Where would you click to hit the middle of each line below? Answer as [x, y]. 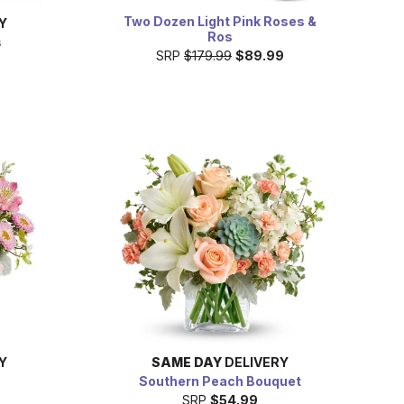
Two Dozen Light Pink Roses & [220, 22]
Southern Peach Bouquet [220, 381]
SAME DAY [187, 362]
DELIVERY [255, 362]
